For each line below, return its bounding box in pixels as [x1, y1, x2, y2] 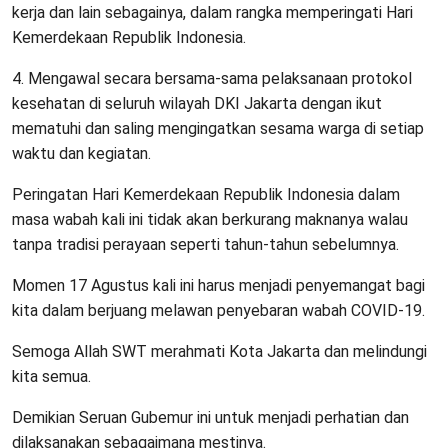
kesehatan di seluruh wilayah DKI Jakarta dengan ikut [12, 94, 382, 114]
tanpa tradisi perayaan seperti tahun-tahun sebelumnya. [12, 235, 399, 255]
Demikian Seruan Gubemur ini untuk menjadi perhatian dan [12, 408, 409, 428]
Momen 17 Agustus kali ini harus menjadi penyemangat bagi [12, 276, 425, 296]
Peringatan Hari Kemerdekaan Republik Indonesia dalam [12, 185, 400, 205]
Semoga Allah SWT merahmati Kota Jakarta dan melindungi [12, 342, 427, 362]
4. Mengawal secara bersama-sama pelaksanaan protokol [12, 69, 412, 89]
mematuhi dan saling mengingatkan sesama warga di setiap [12, 119, 424, 139]
